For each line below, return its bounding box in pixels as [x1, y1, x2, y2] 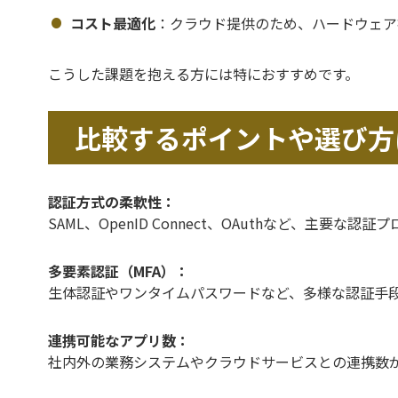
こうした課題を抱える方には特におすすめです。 [48, 63, 359, 84]
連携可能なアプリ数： [48, 330, 190, 351]
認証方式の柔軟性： [48, 191, 176, 212]
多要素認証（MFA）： [48, 260, 189, 282]
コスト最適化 [70, 12, 155, 34]
